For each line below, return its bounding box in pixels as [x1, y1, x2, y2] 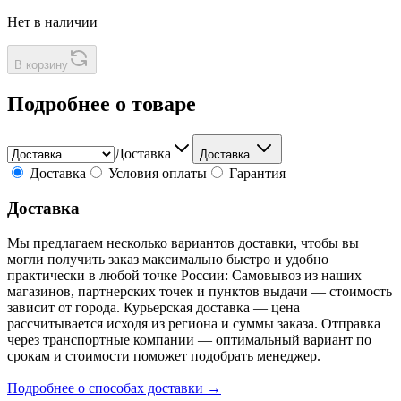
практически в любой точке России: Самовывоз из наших [7, 267, 362, 283]
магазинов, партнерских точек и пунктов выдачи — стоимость [7, 283, 392, 299]
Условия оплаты [105, 166, 207, 182]
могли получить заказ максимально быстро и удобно [7, 251, 328, 267]
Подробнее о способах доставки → [7, 380, 221, 396]
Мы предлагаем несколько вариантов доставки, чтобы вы [7, 235, 359, 251]
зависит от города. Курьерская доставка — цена [7, 299, 300, 315]
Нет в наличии [7, 14, 98, 30]
